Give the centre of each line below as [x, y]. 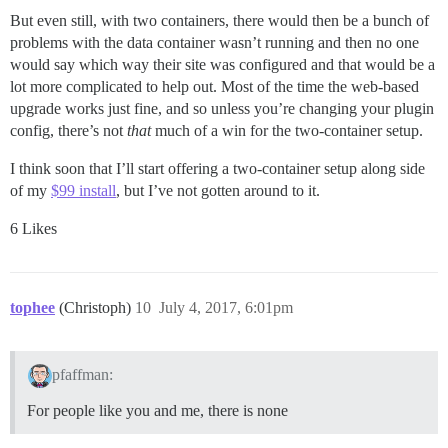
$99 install [83, 190]
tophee [32, 307]
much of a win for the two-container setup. [287, 130]
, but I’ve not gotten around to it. [218, 190]
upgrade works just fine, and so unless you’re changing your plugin [222, 108]
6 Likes [33, 228]
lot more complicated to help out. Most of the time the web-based [214, 86]
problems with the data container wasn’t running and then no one [214, 42]
